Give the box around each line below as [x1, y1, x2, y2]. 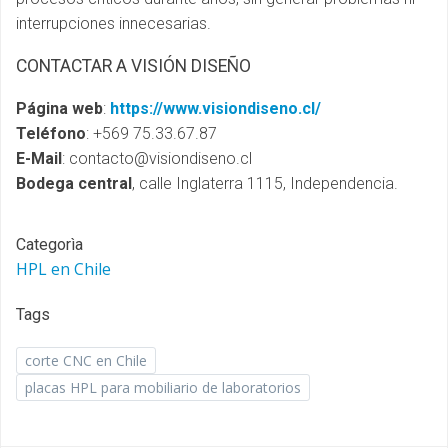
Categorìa [16, 235, 83, 254]
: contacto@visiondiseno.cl [62, 149, 252, 168]
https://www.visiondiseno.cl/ [110, 99, 321, 118]
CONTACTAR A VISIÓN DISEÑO [16, 56, 251, 76]
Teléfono [16, 124, 86, 143]
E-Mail [16, 149, 62, 168]
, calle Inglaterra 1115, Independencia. [132, 174, 398, 193]
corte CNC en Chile [25, 351, 147, 370]
